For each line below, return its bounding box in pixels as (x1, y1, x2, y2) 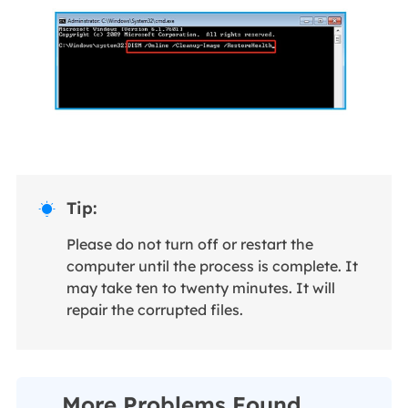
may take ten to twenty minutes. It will (66, 278, 335, 297)
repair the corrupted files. (66, 300, 243, 319)
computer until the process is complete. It (66, 256, 358, 275)
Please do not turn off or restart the (66, 234, 313, 253)
